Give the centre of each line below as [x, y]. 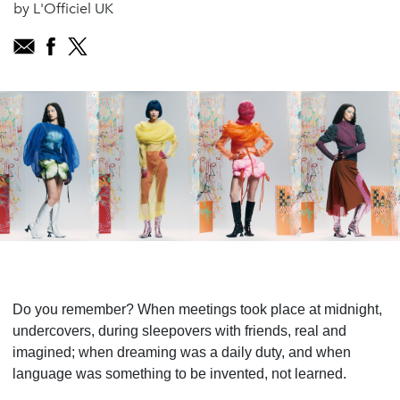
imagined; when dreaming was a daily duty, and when [182, 353]
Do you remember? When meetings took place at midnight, [197, 310]
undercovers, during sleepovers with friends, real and [179, 331]
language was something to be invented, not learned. [179, 374]
